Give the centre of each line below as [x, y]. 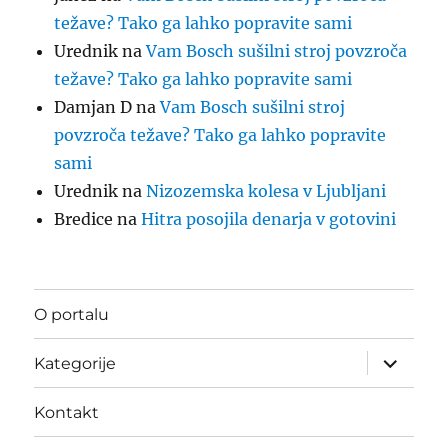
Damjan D [93, 107]
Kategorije [75, 363]
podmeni [404, 373]
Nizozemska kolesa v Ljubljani [266, 191]
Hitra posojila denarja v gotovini [269, 219]
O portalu [72, 314]
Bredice [84, 219]
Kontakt [67, 412]
